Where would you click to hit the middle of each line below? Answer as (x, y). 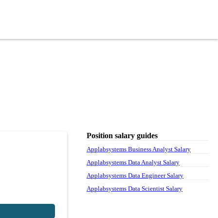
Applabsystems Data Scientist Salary (135, 188)
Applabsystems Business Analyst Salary (139, 149)
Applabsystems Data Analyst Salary (133, 162)
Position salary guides (122, 135)
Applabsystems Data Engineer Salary (135, 175)
